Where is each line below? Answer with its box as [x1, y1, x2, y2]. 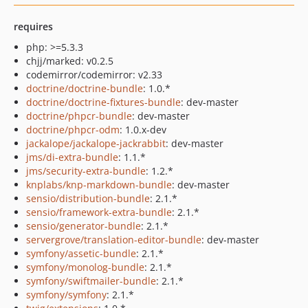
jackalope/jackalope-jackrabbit [26, 137, 166, 150]
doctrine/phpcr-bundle [26, 109, 132, 122]
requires [14, 20, 53, 33]
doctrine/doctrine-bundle [26, 82, 143, 95]
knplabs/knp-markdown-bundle [26, 178, 172, 191]
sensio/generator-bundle [26, 219, 141, 232]
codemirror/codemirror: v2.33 [26, 68, 162, 81]
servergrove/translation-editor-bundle [26, 233, 201, 246]
